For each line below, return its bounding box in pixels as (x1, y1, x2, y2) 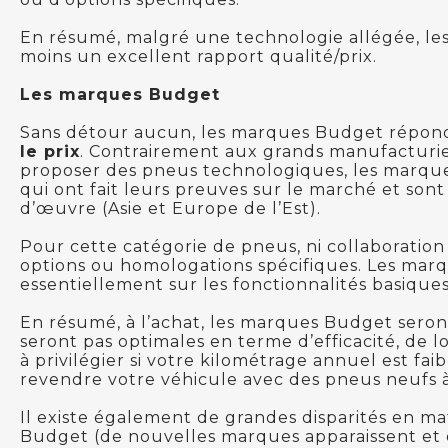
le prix (20, 141, 80, 161)
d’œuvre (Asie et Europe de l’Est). (20, 198, 321, 218)
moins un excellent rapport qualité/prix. (20, 46, 377, 66)
